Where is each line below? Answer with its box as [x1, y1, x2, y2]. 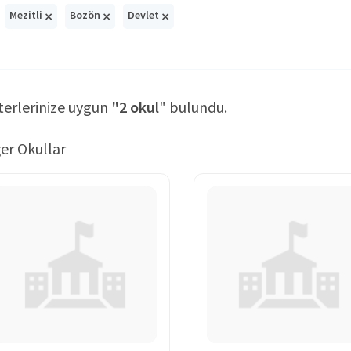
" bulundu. [159, 96, 227, 117]
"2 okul [111, 96, 159, 117]
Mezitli [9, 8, 45, 23]
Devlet [128, 8, 161, 23]
